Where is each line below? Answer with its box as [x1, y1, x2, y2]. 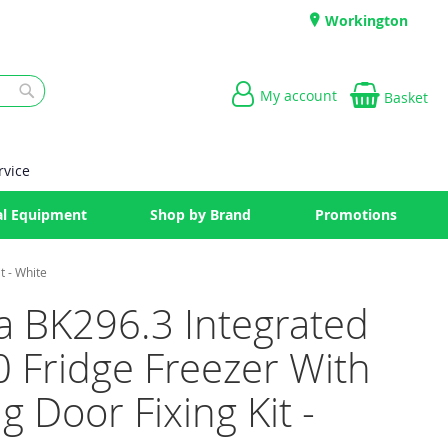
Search [25, 106, 72, 125]
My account [260, 86, 337, 105]
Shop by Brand [150, 205, 251, 224]
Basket [384, 88, 428, 107]
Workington [321, 11, 409, 30]
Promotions [314, 205, 397, 224]
